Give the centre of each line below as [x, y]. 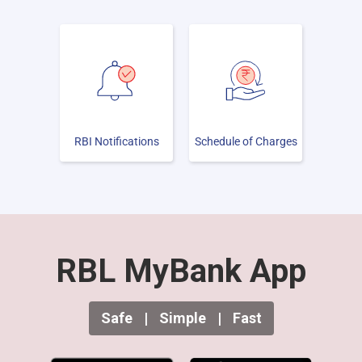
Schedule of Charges [246, 141]
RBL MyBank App [181, 271]
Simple [182, 318]
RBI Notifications [116, 141]
